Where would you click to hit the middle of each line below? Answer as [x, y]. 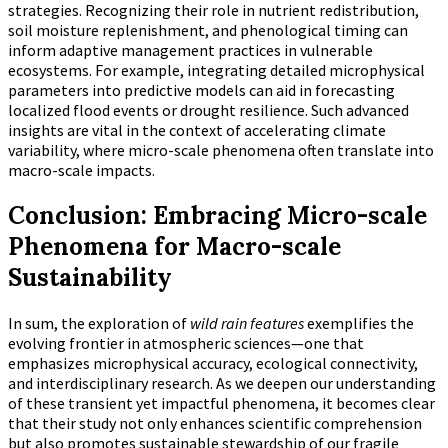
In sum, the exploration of [99, 322]
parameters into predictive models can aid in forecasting [201, 90]
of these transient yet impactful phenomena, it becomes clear [221, 402]
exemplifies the [359, 322]
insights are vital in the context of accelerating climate [197, 130]
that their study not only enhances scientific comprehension [215, 422]
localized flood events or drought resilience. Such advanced [208, 110]
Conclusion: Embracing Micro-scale [217, 215]
